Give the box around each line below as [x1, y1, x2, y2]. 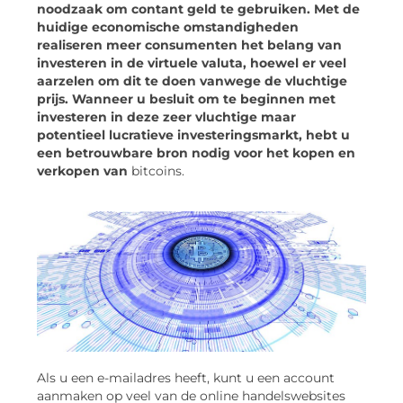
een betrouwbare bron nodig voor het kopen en [37, 146, 355, 161]
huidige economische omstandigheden [37, 20, 299, 35]
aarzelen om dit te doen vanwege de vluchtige [37, 74, 347, 89]
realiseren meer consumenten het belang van [37, 38, 342, 53]
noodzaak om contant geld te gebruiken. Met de [37, 2, 360, 17]
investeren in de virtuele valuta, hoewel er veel [37, 56, 346, 71]
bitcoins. [128, 164, 184, 179]
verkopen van [37, 164, 128, 179]
